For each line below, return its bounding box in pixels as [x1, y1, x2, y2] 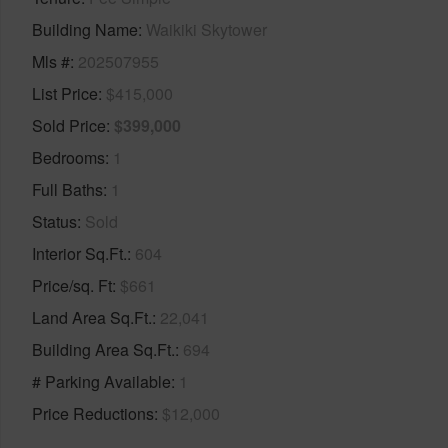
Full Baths [32, 177, 103, 201]
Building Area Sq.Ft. [32, 337, 175, 361]
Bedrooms [32, 145, 105, 169]
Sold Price [32, 113, 106, 137]
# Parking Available [32, 369, 171, 393]
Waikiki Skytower [146, 17, 267, 41]
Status [32, 209, 77, 233]
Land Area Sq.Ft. [32, 305, 152, 329]
